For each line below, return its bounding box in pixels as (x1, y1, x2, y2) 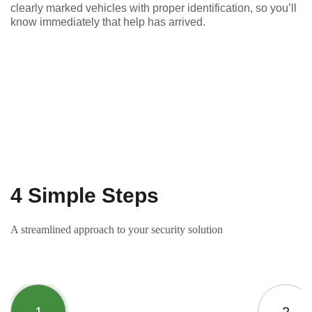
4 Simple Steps (10, 183, 159, 207)
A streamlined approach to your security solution (10, 223, 223, 235)
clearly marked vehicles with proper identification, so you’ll (10, 1, 297, 14)
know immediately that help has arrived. (10, 15, 205, 28)
